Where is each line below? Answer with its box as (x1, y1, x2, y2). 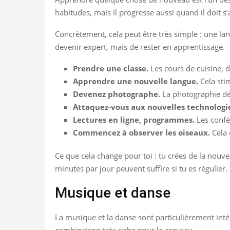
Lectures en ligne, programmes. (73, 114, 195, 125)
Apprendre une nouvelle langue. (73, 75, 198, 86)
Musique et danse (55, 184, 170, 201)
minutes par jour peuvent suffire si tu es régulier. (55, 163, 227, 174)
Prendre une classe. (73, 63, 148, 73)
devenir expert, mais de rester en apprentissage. (55, 41, 225, 52)
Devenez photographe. (73, 88, 160, 99)
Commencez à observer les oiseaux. (73, 127, 210, 138)
